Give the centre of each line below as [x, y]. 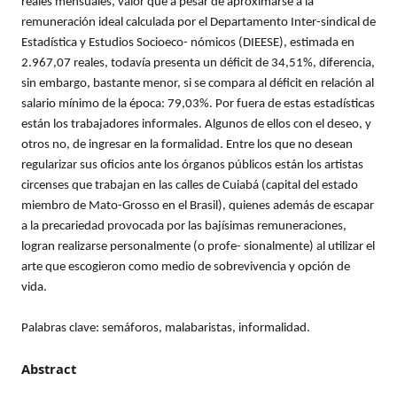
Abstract [49, 368]
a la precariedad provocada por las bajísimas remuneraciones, [184, 226]
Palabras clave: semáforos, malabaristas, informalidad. [166, 328]
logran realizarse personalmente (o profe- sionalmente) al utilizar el [198, 246]
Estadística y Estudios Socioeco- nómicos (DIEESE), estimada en [188, 43]
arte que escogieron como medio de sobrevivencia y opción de [186, 267]
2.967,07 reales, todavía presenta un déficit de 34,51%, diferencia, [198, 63]
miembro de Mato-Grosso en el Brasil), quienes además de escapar [198, 206]
